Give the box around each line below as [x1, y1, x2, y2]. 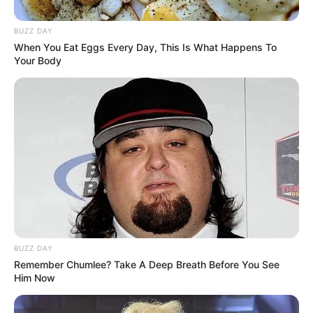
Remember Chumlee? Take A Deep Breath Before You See [14, 258, 279, 270]
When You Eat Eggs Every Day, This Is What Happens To [14, 41, 277, 53]
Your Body [14, 54, 61, 66]
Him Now [14, 271, 55, 284]
